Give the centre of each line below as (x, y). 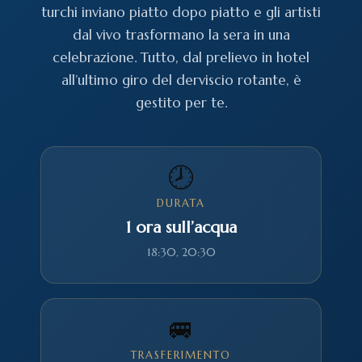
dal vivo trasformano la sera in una (181, 35)
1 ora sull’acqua (181, 227)
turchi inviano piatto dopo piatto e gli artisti (181, 12)
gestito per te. (181, 103)
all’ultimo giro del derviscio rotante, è (181, 80)
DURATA (181, 203)
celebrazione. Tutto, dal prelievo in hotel (181, 57)
